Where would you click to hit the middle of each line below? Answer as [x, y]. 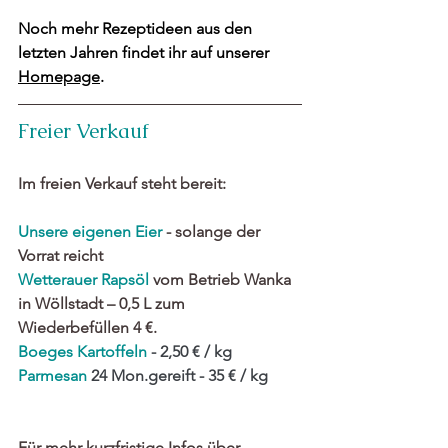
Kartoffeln [112, 352]
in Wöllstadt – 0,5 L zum [103, 304]
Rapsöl [125, 280]
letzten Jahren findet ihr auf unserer [145, 53]
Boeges [47, 352]
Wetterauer [59, 280]
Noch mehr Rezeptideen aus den [137, 29]
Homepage [59, 77]
